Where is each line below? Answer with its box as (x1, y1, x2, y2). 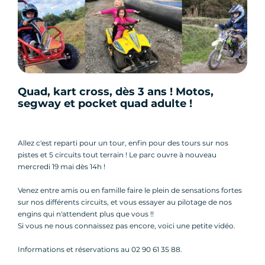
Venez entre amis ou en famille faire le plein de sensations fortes (18, 185, 242, 195)
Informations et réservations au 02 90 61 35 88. (18, 244, 182, 254)
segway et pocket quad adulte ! (18, 96, 192, 110)
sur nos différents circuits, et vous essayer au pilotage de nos (18, 197, 232, 206)
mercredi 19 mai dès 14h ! (18, 161, 105, 171)
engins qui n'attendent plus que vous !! (18, 209, 154, 218)
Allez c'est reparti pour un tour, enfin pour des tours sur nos (18, 138, 228, 147)
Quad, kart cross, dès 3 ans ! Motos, (18, 85, 214, 98)
